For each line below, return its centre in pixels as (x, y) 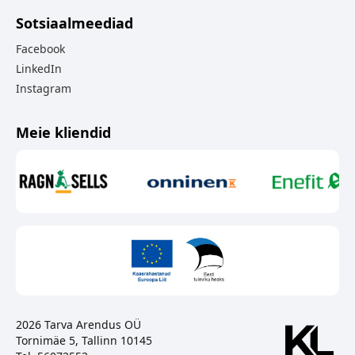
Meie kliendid (63, 133)
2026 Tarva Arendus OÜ (78, 325)
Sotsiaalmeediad (74, 23)
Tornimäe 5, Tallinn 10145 (84, 341)
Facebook (40, 49)
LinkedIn (39, 69)
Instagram (44, 89)
